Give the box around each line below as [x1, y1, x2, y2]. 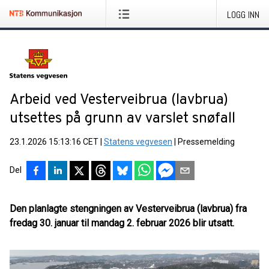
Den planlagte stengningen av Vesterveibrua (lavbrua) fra [10, 203, 247, 214]
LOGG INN [227, 8, 259, 21]
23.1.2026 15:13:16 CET [10, 137, 98, 147]
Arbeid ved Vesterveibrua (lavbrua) [10, 91, 228, 109]
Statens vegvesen [104, 137, 172, 147]
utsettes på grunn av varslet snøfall [10, 110, 235, 128]
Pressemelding [178, 137, 235, 147]
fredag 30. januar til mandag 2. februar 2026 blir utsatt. [10, 217, 234, 229]
